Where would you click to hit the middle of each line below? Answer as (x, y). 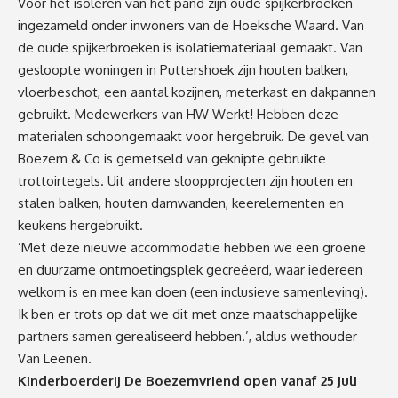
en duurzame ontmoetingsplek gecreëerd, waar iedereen (190, 269)
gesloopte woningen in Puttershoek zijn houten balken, (183, 69)
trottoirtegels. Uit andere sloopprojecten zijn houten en (185, 180)
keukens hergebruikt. (80, 225)
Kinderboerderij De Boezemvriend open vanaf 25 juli (187, 380)
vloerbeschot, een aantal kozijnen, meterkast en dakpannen (197, 92)
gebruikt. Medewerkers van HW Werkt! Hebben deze (178, 114)
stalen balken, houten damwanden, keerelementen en (181, 203)
